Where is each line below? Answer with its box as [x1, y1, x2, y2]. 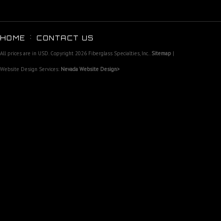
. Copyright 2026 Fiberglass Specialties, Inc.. [48, 50, 151, 57]
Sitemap [151, 50, 171, 57]
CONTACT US [37, 34, 94, 42]
